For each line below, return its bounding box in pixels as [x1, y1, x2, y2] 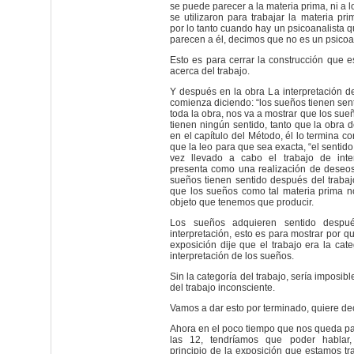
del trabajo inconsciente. [170, 282, 275, 293]
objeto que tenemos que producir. [170, 197, 314, 208]
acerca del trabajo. [170, 66, 250, 77]
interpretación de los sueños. [170, 250, 294, 262]
